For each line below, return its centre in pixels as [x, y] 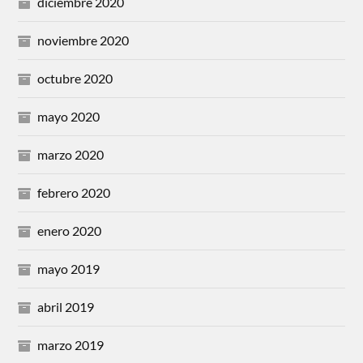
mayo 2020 [69, 117]
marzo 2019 [71, 345]
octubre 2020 [75, 79]
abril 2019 [66, 307]
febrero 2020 [74, 193]
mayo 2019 [69, 269]
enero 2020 [70, 231]
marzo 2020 [71, 155]
